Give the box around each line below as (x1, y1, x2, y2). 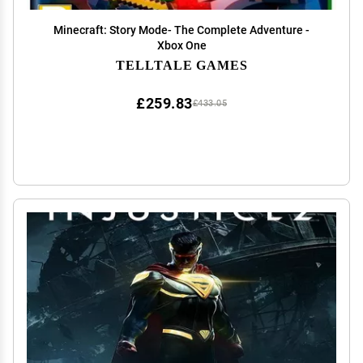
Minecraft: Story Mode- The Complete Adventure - (53, 23, 310, 36)
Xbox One (156, 39, 207, 52)
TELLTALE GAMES (115, 57, 248, 72)
